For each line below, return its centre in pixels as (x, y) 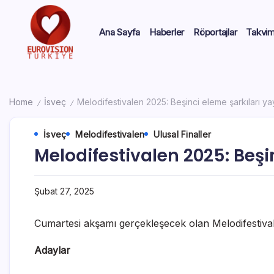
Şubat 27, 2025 (64, 191)
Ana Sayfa (120, 32)
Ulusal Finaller (182, 134)
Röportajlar (215, 32)
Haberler (167, 32)
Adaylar (52, 250)
